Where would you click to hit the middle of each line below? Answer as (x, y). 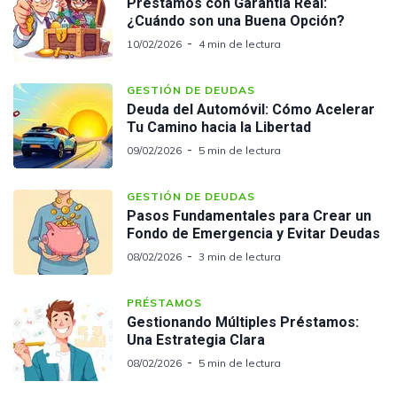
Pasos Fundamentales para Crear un (249, 215)
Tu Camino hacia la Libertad (219, 127)
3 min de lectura (240, 256)
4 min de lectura (240, 43)
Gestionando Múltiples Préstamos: (243, 322)
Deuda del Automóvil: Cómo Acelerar (251, 109)
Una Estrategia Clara (196, 339)
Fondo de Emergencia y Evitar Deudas (253, 233)
